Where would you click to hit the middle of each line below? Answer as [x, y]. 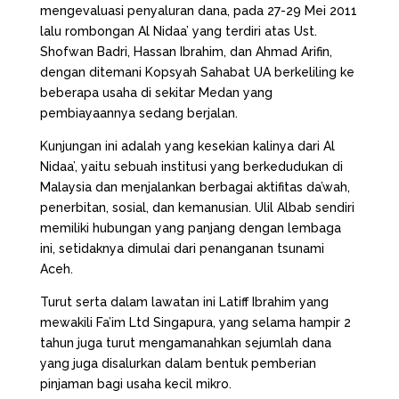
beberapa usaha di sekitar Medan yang [156, 93]
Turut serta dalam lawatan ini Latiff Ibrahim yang [184, 302]
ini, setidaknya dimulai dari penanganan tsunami [182, 248]
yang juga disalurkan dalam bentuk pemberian [178, 363]
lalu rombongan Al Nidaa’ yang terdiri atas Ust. [178, 31]
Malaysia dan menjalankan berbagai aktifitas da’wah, [195, 187]
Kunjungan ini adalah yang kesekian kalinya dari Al [187, 146]
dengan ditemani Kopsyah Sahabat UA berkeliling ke [197, 72]
